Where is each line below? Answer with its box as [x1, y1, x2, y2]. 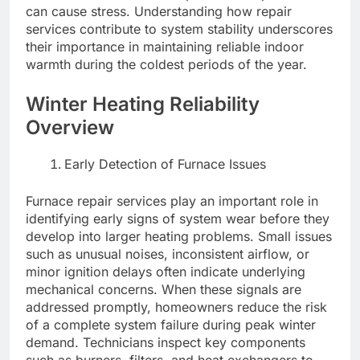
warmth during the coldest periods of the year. [26, 56, 307, 73]
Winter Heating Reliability [26, 92, 260, 117]
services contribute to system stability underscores [26, 21, 333, 38]
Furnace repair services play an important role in [26, 193, 318, 210]
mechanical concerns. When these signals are [26, 281, 301, 298]
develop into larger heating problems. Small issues [26, 228, 332, 245]
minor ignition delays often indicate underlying [26, 264, 305, 280]
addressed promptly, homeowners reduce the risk [26, 299, 327, 316]
